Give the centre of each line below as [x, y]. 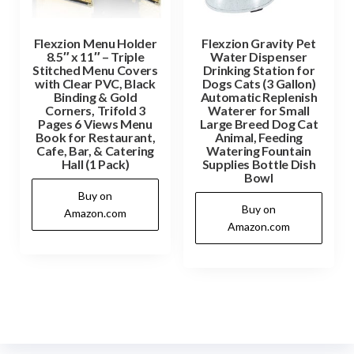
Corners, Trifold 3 [95, 110]
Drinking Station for [259, 70]
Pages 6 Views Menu [95, 123]
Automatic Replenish [259, 96]
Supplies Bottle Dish [259, 164]
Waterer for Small [259, 110]
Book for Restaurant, [95, 137]
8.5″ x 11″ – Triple [95, 56]
